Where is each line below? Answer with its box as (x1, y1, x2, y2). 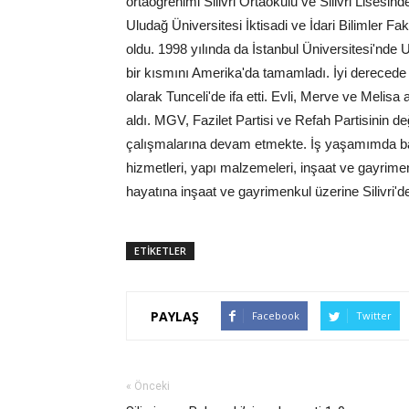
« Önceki (126, 380, 170, 393)
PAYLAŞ (151, 307, 199, 325)
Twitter (356, 309, 392, 323)
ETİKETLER (134, 244, 186, 258)
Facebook (252, 309, 299, 323)
